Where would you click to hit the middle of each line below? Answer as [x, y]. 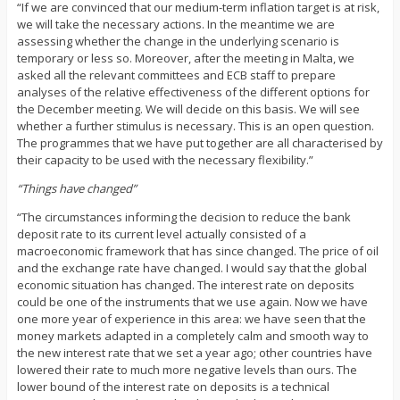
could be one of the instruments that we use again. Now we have [192, 302]
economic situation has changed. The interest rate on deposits [185, 285]
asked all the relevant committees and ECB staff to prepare [176, 75]
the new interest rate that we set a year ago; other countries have [194, 353]
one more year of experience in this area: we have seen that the [191, 319]
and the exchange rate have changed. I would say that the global [192, 268]
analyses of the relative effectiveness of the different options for [193, 92]
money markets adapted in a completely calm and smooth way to [192, 336]
